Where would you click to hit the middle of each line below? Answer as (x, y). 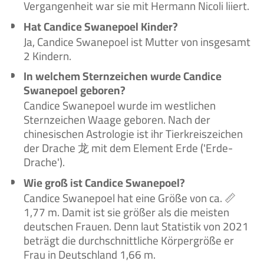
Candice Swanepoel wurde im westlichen (120, 106)
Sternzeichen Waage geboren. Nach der (117, 120)
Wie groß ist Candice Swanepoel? (105, 182)
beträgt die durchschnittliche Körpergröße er (129, 241)
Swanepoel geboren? (75, 90)
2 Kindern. (48, 56)
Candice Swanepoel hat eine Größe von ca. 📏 (130, 198)
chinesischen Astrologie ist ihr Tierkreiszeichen (133, 134)
